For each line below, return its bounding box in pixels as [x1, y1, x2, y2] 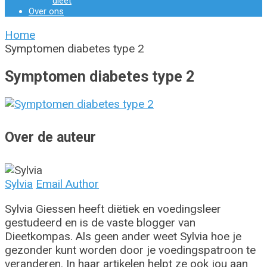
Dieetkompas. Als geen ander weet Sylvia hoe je [5, 229, 241, 244]
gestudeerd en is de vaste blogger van [5, 216, 195, 230]
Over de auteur [5, 129, 96, 145]
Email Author [36, 177, 99, 191]
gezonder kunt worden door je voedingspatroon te [5, 243, 256, 257]
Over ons [29, 5, 64, 17]
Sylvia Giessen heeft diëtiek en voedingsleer [5, 202, 221, 216]
